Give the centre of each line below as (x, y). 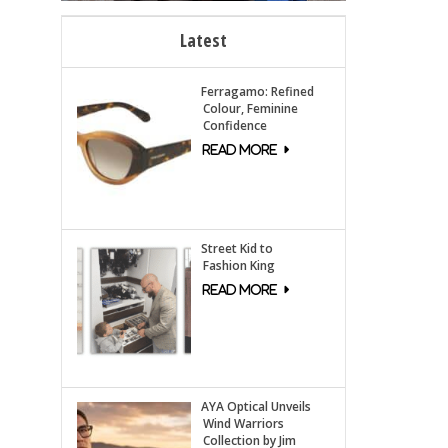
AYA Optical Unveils (255, 407)
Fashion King (238, 266)
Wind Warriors (243, 424)
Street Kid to (236, 249)
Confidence (234, 125)
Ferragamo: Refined (257, 91)
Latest (203, 39)
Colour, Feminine (250, 108)
